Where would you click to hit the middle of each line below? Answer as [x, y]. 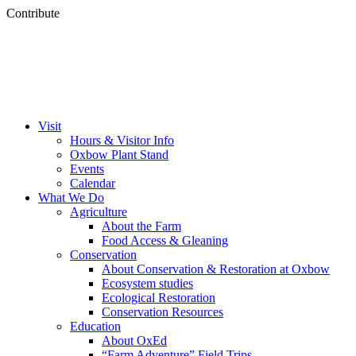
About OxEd [134, 341]
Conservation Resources [163, 312]
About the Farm [141, 226]
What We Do [71, 197]
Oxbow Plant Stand [119, 155]
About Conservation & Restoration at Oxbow [216, 269]
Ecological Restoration [159, 298]
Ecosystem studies [147, 283]
